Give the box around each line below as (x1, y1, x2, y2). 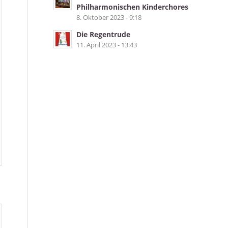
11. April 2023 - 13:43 (76, 40, 137, 49)
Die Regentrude (76, 30, 131, 39)
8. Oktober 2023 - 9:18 (76, 13, 142, 22)
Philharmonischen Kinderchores (76, 2, 189, 12)
